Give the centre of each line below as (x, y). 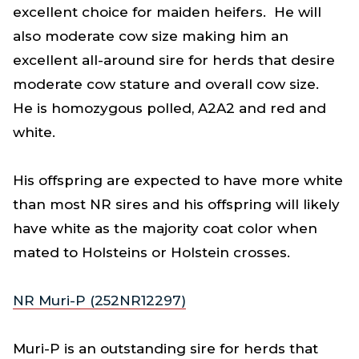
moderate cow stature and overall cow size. (168, 84)
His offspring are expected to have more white (178, 180)
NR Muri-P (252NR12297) (99, 300)
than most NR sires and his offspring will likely (176, 204)
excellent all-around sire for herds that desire (174, 60)
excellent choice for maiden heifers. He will (167, 12)
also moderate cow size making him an (151, 36)
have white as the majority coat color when (165, 228)
